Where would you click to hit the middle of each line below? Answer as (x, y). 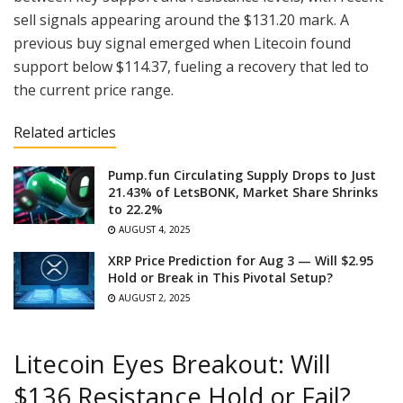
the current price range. (94, 90)
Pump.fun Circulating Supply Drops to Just (242, 175)
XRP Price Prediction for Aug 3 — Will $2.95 (241, 260)
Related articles (65, 132)
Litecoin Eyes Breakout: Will (172, 363)
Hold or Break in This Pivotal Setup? (220, 277)
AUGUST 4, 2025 (153, 229)
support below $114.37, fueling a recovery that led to (191, 66)
